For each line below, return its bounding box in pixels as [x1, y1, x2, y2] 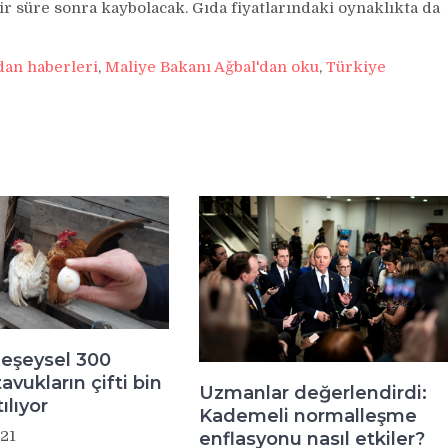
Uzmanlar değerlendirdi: [198, 382, 427, 405]
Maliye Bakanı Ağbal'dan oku [105, 58, 319, 76]
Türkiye [326, 58, 386, 76]
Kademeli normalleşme [198, 405, 417, 428]
